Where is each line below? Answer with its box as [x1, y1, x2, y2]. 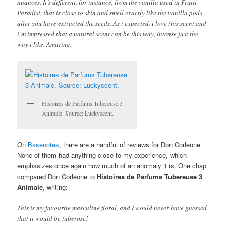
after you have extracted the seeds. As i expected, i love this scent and [17, 19, 207, 28]
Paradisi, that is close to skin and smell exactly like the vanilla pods [17, 8, 203, 18]
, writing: [43, 182, 68, 192]
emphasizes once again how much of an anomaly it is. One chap [17, 160, 207, 171]
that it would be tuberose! [17, 214, 88, 223]
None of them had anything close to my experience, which [17, 150, 187, 160]
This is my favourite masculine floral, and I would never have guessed [17, 203, 207, 212]
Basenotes [28, 139, 60, 149]
